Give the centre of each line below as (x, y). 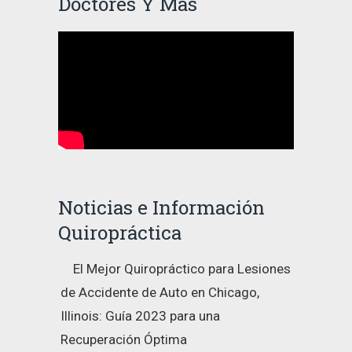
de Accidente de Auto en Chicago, (160, 292)
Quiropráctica (120, 232)
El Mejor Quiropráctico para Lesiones (182, 268)
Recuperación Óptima (124, 339)
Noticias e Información (161, 207)
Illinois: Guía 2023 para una (140, 315)
